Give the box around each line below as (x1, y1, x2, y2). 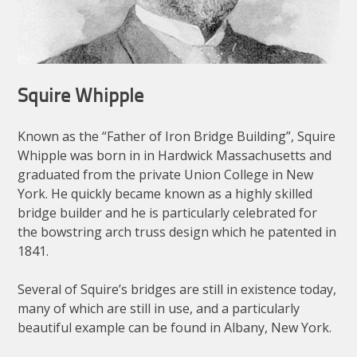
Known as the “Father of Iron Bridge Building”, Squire (18, 127, 336, 146)
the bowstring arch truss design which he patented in (18, 223, 337, 241)
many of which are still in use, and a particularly (18, 300, 300, 318)
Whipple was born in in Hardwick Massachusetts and (18, 147, 332, 165)
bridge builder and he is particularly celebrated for (18, 204, 318, 222)
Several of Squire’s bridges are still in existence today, (18, 280, 337, 299)
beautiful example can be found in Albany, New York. (18, 319, 332, 337)
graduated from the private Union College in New (18, 166, 314, 184)
